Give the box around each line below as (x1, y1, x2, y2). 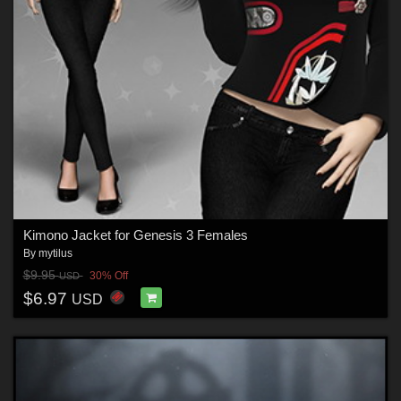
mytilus (38, 247, 73, 260)
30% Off (89, 269, 128, 282)
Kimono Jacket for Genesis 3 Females (22, 227, 248, 243)
